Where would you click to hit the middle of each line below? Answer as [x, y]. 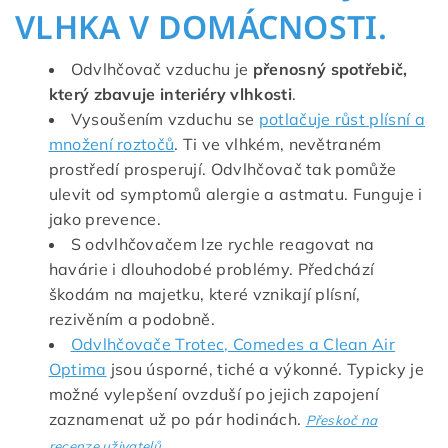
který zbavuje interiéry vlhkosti [170, 93]
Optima [77, 368]
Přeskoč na [341, 419]
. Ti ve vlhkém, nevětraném [278, 143]
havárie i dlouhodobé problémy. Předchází [211, 268]
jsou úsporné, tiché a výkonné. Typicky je [265, 368]
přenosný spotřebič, [328, 68]
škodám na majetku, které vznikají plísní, [204, 293]
